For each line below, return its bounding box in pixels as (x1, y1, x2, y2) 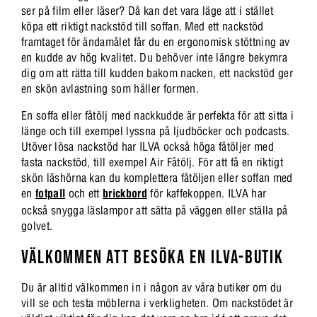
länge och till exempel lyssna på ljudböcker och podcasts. (21, 123, 290, 138)
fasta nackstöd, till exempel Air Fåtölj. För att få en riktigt (21, 154, 283, 169)
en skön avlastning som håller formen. (21, 81, 199, 96)
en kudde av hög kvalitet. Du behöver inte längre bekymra (21, 50, 287, 64)
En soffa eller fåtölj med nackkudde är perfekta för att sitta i (21, 108, 294, 122)
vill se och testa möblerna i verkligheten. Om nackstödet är (21, 295, 293, 310)
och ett (65, 185, 103, 200)
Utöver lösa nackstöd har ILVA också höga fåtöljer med (21, 139, 274, 154)
